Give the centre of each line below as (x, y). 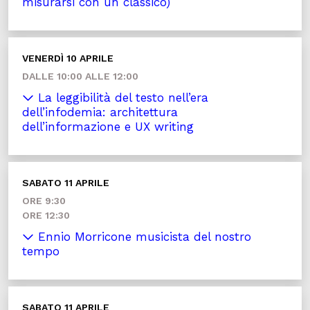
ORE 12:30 (46, 215)
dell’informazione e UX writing (108, 127)
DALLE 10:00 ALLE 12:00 (80, 76)
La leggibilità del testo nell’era (121, 98)
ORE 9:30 (44, 201)
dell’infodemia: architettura (100, 112)
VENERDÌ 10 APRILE (68, 58)
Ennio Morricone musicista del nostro (143, 237)
